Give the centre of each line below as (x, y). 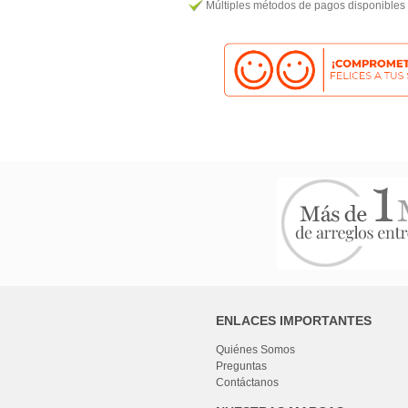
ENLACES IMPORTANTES (294, 321)
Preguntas (241, 366)
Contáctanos (247, 382)
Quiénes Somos (255, 350)
